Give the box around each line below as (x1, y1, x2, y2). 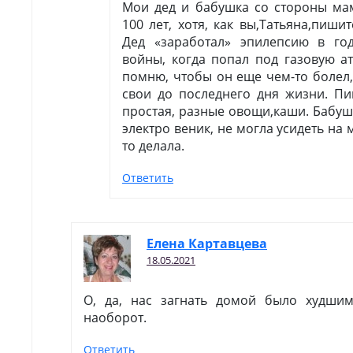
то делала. (122, 137, 184, 154)
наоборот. (84, 309, 147, 326)
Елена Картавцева (147, 235, 267, 252)
